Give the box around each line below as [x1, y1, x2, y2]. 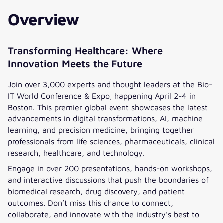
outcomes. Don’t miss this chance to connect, [8, 197, 173, 207]
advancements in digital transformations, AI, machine [8, 113, 203, 123]
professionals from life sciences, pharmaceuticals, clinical [8, 136, 215, 146]
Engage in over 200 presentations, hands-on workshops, [8, 163, 212, 173]
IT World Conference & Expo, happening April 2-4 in [8, 90, 196, 100]
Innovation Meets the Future [8, 57, 142, 69]
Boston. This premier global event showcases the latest [8, 102, 208, 111]
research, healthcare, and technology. [8, 147, 145, 157]
